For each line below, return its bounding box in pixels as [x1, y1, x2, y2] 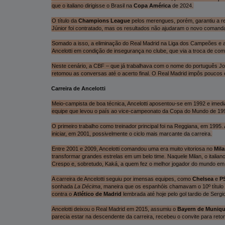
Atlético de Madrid [73, 190, 122, 197]
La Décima [74, 183, 100, 189]
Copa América [133, 2, 171, 9]
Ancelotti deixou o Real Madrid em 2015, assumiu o [51, 205, 177, 212]
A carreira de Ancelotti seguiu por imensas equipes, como [51, 175, 192, 182]
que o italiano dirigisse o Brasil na [51, 2, 134, 9]
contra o [51, 190, 73, 197]
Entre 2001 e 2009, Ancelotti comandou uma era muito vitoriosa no [51, 145, 214, 152]
